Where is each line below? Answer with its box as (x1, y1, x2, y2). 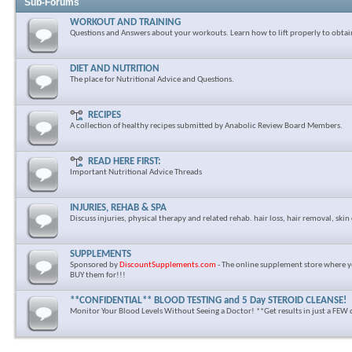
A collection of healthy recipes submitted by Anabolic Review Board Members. (70, 122, 343, 130)
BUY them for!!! (70, 271, 126, 280)
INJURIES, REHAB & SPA (70, 203, 167, 213)
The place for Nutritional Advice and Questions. (70, 75, 234, 84)
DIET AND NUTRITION (70, 64, 159, 74)
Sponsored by (70, 261, 119, 269)
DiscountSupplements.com (119, 261, 216, 269)
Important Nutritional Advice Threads (70, 168, 202, 177)
